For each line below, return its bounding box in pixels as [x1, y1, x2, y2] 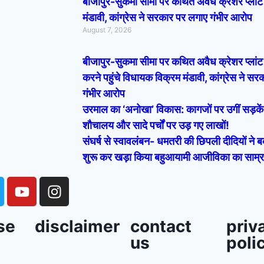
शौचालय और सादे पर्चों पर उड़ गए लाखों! [82, 119, 229, 131]
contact [130, 216, 192, 236]
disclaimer [34, 216, 120, 236]
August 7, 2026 [82, 25, 131, 34]
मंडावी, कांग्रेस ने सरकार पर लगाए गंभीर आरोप [82, 11, 252, 24]
